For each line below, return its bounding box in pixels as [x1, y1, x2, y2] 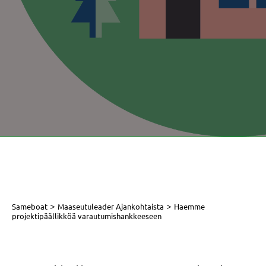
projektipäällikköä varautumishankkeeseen [12, 211, 161, 221]
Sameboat [12, 201, 47, 211]
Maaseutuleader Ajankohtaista [58, 201, 164, 211]
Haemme [174, 201, 205, 211]
